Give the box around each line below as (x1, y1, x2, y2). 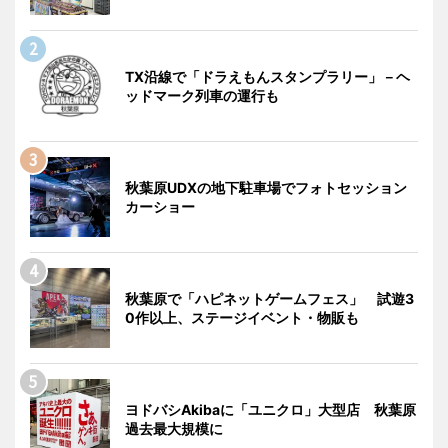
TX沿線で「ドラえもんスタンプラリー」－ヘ (125, 68, 410, 86)
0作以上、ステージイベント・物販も (125, 309, 359, 327)
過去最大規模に (125, 420, 223, 438)
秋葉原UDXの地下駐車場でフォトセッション (125, 179, 407, 197)
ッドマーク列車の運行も (125, 87, 279, 105)
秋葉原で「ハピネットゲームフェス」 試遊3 (125, 290, 414, 308)
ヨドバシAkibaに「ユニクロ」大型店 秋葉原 (125, 401, 416, 419)
